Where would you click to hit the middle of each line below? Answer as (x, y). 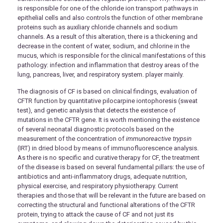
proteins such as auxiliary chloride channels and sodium (98, 27)
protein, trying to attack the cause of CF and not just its (96, 214)
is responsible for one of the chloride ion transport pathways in (108, 8)
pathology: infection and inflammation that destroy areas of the (108, 65)
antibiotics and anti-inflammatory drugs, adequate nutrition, (102, 176)
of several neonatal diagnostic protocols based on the (96, 129)
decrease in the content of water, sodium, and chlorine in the (104, 46)
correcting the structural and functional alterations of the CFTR (106, 205)
